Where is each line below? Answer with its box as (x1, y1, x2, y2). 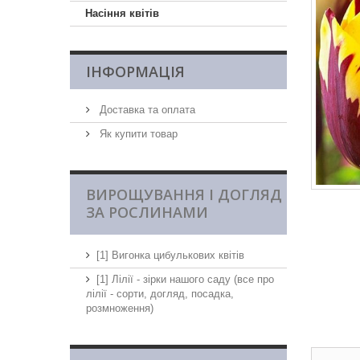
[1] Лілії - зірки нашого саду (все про (96, 273, 274, 285)
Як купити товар (96, 128, 178, 140)
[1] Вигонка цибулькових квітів (96, 249, 244, 261)
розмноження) (86, 302, 153, 314)
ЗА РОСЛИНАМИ (86, 202, 208, 222)
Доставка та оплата (96, 104, 195, 116)
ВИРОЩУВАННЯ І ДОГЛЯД (86, 185, 282, 204)
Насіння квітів (85, 7, 159, 19)
